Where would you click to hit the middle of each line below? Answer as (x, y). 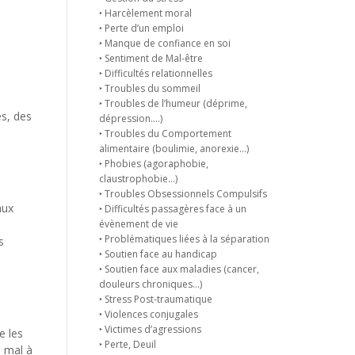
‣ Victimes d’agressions (150, 329)
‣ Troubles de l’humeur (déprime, (173, 103)
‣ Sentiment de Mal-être (151, 58)
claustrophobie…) (138, 179)
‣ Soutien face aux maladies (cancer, (179, 269)
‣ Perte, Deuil (127, 344)
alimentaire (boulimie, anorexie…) (174, 149)
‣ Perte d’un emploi (141, 28)
